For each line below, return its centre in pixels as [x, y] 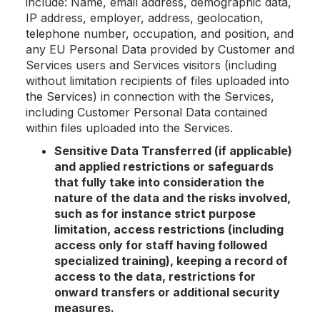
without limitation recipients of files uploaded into [157, 81]
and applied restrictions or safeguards [164, 166]
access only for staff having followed [161, 245]
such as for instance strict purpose [155, 214]
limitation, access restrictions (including [169, 229]
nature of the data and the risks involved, [172, 198]
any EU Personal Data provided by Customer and [160, 49]
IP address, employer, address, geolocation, [145, 18]
